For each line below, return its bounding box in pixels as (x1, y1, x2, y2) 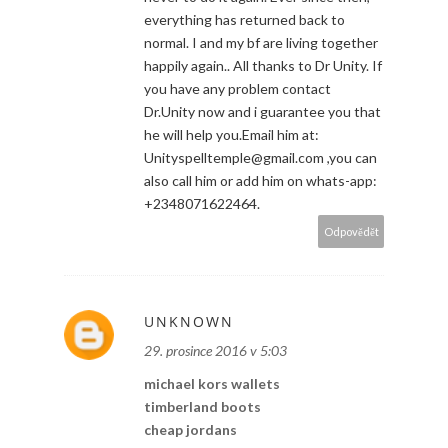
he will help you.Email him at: (144, 125, 319, 143)
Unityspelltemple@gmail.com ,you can (144, 148, 377, 166)
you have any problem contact (144, 79, 331, 97)
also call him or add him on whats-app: (144, 171, 377, 189)
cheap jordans (144, 420, 237, 438)
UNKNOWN (144, 311, 234, 331)
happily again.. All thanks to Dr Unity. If (144, 56, 382, 74)
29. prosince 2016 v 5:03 (144, 341, 287, 359)
